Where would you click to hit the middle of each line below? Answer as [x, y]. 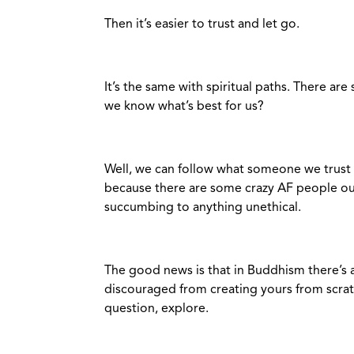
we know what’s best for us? [184, 107]
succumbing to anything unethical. [204, 208]
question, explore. [156, 309]
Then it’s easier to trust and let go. [202, 25]
